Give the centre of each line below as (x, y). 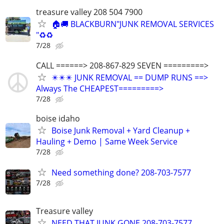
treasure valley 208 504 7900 (89, 12)
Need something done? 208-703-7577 (121, 172)
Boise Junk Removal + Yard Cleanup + (121, 130)
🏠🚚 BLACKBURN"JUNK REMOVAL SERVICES (133, 24)
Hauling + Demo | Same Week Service (107, 141)
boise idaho (58, 118)
